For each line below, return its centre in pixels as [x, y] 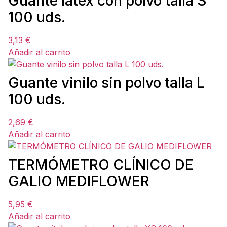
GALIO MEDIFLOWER [79, 181]
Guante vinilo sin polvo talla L [106, 83]
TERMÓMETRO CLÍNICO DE [101, 165]
